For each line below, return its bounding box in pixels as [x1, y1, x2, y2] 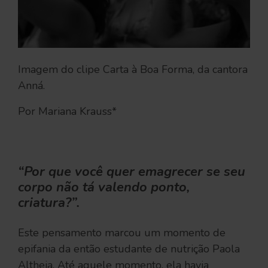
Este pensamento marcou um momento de [18, 225, 226, 240]
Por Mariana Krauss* [18, 103, 117, 118]
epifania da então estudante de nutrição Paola [18, 241, 240, 256]
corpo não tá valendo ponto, [18, 178, 190, 196]
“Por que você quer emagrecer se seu [18, 162, 245, 181]
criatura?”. [18, 193, 80, 212]
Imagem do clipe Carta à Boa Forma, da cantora [18, 62, 248, 77]
